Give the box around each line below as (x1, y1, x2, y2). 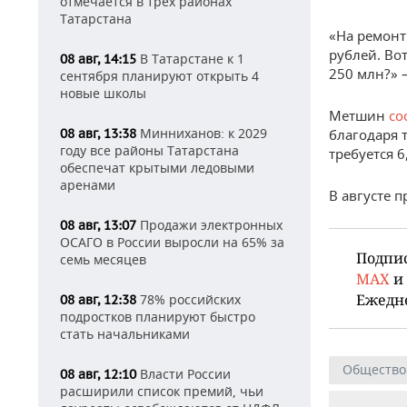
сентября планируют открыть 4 (60, 67, 259, 84)
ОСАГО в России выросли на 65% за (60, 233, 284, 251)
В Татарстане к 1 (136, 50, 244, 67)
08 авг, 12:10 (60, 366, 136, 382)
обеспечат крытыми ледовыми (60, 159, 254, 176)
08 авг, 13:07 (60, 217, 136, 233)
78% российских (136, 291, 241, 308)
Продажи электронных (136, 216, 283, 233)
